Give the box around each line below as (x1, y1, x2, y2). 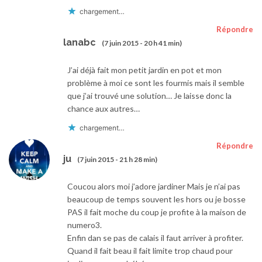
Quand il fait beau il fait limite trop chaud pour (67, 246, 233, 256)
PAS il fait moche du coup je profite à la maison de (67, 207, 246, 218)
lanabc (63, 36, 96, 48)
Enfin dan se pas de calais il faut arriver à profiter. (67, 233, 243, 243)
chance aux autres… (67, 104, 140, 114)
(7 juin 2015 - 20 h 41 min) (102, 38, 182, 47)
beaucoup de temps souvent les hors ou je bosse (67, 194, 246, 205)
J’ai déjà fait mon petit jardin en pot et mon (67, 65, 222, 75)
